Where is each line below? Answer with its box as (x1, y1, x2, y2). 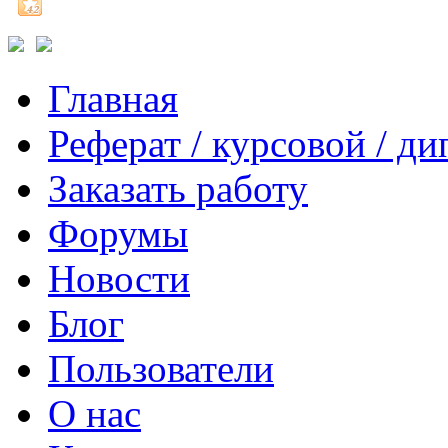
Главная (48, 77, 178, 121)
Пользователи (48, 347, 274, 391)
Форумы (48, 212, 188, 256)
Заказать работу (48, 167, 308, 211)
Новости (48, 257, 190, 301)
